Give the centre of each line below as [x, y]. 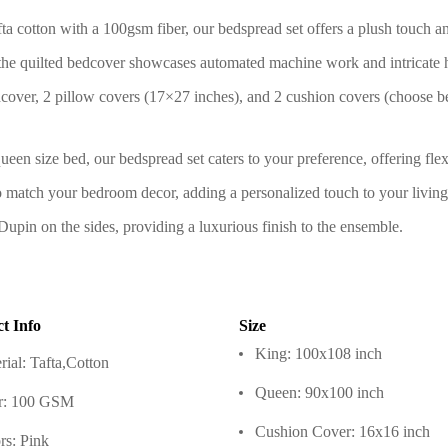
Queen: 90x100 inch [319, 392]
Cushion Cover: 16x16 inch [342, 431]
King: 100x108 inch [318, 353]
